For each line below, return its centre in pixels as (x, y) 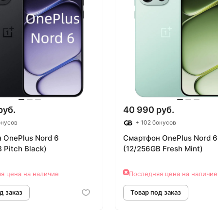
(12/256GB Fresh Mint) (163, 149)
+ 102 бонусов (155, 123)
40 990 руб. (149, 110)
